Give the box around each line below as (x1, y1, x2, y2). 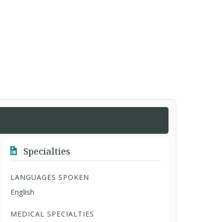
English (10, 187, 35, 197)
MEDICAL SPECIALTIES (10, 209, 95, 219)
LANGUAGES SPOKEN (10, 172, 90, 182)
